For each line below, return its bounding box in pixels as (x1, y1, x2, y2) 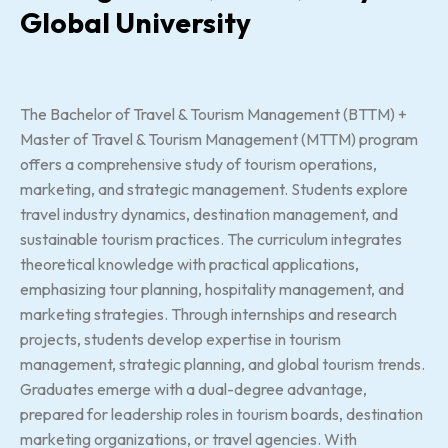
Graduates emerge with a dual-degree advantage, (20, 378, 367, 399)
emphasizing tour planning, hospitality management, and (20, 278, 404, 299)
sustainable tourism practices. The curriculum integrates (20, 228, 402, 249)
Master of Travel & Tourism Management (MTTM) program (20, 128, 418, 149)
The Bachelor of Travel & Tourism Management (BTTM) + (20, 103, 407, 124)
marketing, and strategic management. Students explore (20, 178, 408, 199)
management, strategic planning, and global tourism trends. (20, 353, 425, 374)
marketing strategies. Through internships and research (20, 303, 397, 324)
